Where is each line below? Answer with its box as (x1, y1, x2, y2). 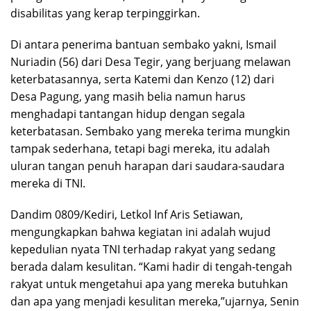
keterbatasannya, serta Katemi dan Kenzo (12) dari (10, 72, 274, 87)
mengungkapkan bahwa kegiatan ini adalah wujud (10, 224, 271, 240)
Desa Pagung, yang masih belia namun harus (10, 89, 246, 105)
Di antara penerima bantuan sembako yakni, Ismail (10, 37, 276, 53)
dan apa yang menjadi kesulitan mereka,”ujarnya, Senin (10, 294, 299, 310)
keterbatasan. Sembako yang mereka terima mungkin (10, 124, 290, 140)
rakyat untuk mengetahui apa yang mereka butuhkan (10, 276, 288, 292)
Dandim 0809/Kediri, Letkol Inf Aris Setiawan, (10, 207, 243, 223)
